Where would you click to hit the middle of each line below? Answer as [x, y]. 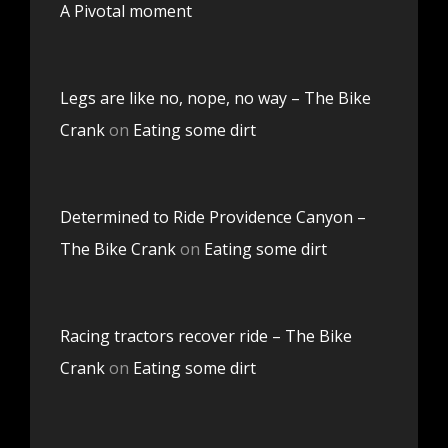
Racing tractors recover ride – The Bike [206, 335]
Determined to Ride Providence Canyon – [213, 216]
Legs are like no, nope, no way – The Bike [215, 97]
